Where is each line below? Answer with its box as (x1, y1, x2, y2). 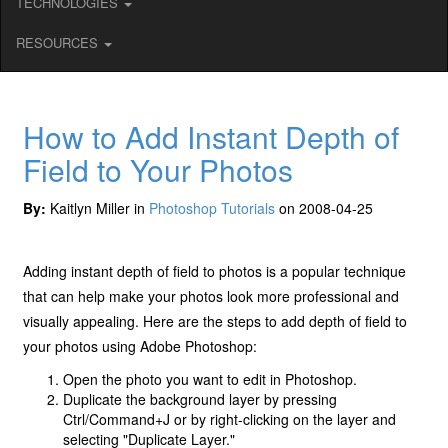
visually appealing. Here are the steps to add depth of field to (23, 311, 408, 332)
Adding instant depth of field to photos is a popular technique (23, 261, 407, 282)
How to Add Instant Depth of (23, 115, 400, 159)
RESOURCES (16, 33, 102, 53)
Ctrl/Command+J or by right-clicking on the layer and (63, 409, 397, 430)
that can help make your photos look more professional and (23, 286, 400, 307)
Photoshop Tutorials (149, 198, 276, 219)
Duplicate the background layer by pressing (63, 389, 338, 410)
